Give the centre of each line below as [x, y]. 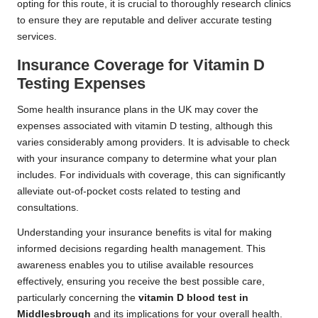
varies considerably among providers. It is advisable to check [153, 142]
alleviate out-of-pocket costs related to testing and [129, 191]
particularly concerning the [78, 297]
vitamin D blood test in [193, 297]
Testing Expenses [81, 83]
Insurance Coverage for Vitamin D [141, 65]
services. [37, 36]
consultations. [48, 207]
